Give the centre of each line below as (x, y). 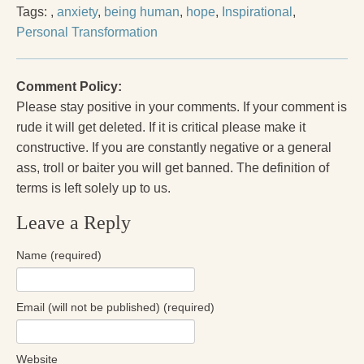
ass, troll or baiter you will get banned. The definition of (173, 167)
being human (142, 11)
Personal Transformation (87, 32)
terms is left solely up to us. (93, 188)
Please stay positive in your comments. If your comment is (182, 106)
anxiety (77, 11)
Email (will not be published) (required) (115, 307)
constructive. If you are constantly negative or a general (174, 147)
